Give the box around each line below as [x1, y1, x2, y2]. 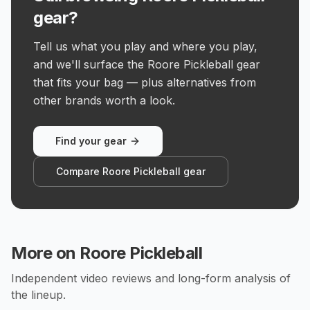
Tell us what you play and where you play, [33, 39, 257, 53]
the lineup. [11, 288, 66, 302]
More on [11, 243, 80, 263]
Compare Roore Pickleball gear [56, 165, 206, 177]
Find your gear [55, 135, 127, 147]
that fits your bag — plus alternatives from [33, 75, 256, 89]
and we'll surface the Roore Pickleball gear [33, 57, 260, 71]
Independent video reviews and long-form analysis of [11, 271, 291, 285]
